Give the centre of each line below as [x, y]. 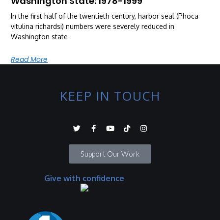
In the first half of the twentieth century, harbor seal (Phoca [105, 16]
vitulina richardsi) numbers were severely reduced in [93, 26]
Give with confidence [84, 178]
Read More [29, 59]
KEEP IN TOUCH [110, 96]
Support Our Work [110, 153]
